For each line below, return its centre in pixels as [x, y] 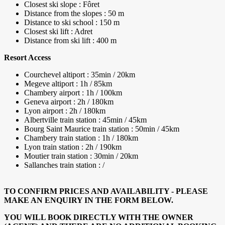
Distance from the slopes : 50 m [74, 14]
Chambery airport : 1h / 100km [73, 93]
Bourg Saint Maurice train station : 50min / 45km [102, 129]
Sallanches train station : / [64, 165]
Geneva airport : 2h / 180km [69, 102]
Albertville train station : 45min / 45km [85, 120]
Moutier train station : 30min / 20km [81, 156]
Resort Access [27, 58]
